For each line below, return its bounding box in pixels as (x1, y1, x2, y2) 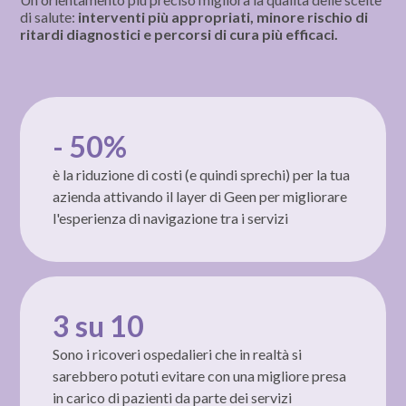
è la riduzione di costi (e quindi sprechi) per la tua (53, 165, 351, 183)
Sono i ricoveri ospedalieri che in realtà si (53, 344, 303, 362)
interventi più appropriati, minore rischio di (78, 7, 369, 25)
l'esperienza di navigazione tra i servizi (53, 208, 289, 227)
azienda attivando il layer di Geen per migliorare (53, 187, 348, 205)
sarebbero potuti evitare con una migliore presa (53, 366, 347, 384)
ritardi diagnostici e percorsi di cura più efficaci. (20, 24, 339, 43)
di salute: (20, 7, 79, 25)
